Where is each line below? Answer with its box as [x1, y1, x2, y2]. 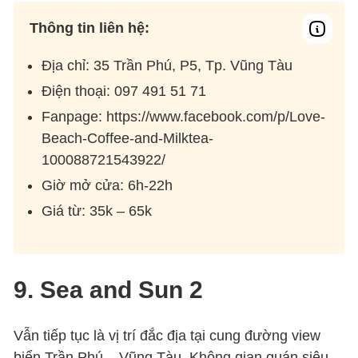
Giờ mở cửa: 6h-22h [42, 177, 173, 194]
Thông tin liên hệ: [30, 20, 150, 37]
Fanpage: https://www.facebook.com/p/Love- [42, 109, 326, 125]
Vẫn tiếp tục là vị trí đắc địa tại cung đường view [14, 328, 321, 344]
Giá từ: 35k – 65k [42, 203, 153, 220]
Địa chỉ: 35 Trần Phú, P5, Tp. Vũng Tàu [42, 58, 293, 74]
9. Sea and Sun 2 [14, 276, 204, 304]
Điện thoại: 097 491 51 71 [42, 83, 207, 100]
